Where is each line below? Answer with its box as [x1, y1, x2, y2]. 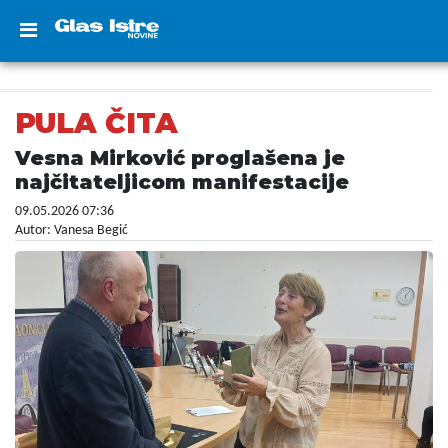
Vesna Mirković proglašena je [15, 146, 345, 170]
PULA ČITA [15, 106, 178, 140]
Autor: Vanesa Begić [15, 223, 128, 238]
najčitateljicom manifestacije [15, 170, 349, 194]
